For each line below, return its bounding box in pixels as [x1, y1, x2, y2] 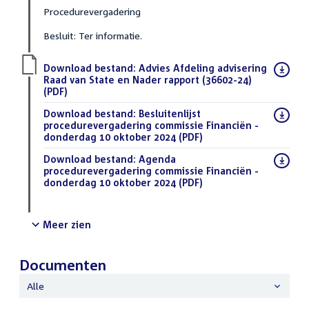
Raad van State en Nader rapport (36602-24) [43, 73, 252, 86]
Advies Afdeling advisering [136, 61, 267, 74]
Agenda [136, 152, 176, 165]
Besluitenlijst [136, 107, 201, 119]
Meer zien [42, 218, 91, 230]
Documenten [19, 255, 106, 274]
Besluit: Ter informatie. [43, 29, 142, 41]
